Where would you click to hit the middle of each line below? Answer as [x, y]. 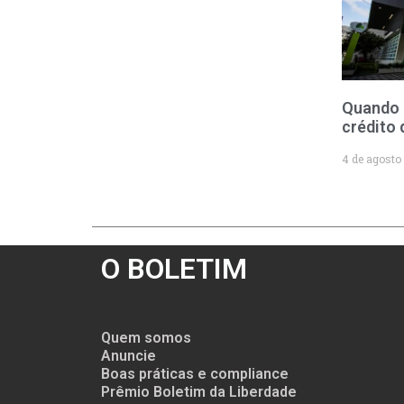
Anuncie [129, 355]
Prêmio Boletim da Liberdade [199, 391]
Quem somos [146, 337]
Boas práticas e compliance [195, 373]
